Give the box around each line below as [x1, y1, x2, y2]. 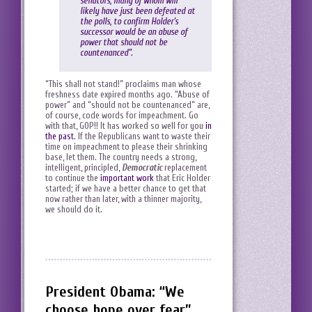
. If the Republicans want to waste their [74, 131, 210, 142]
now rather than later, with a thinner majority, [45, 194, 201, 205]
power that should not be [80, 37, 167, 48]
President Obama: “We [45, 283, 185, 302]
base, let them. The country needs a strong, [45, 152, 196, 163]
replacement [162, 162, 207, 173]
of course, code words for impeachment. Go [45, 110, 198, 121]
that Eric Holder [154, 173, 210, 184]
